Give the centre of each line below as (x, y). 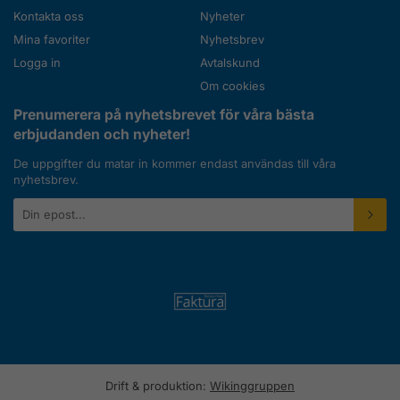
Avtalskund (230, 62)
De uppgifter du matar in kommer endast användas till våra (175, 163)
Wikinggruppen (252, 385)
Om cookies (233, 85)
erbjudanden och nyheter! (102, 134)
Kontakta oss (49, 16)
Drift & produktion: (158, 385)
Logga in (37, 62)
